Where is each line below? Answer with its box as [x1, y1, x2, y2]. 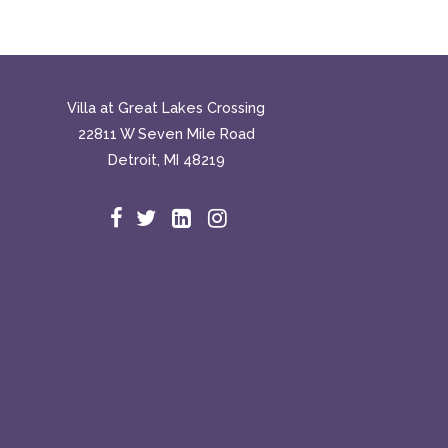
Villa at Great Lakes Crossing [67, 99, 265, 117]
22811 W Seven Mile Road [77, 125, 255, 143]
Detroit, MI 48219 [107, 151, 225, 169]
